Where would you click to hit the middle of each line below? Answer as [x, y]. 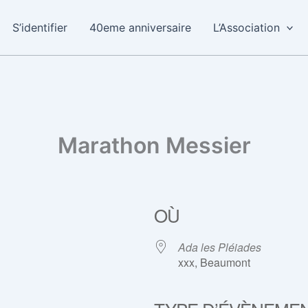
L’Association [246, 27]
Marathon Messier [154, 145]
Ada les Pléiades [220, 247]
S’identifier [40, 27]
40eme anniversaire [140, 27]
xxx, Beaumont [214, 262]
